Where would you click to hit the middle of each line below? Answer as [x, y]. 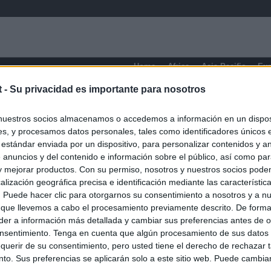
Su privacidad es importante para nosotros [108, 90]
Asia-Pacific [224, 66]
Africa [178, 66]
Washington [101, 94]
